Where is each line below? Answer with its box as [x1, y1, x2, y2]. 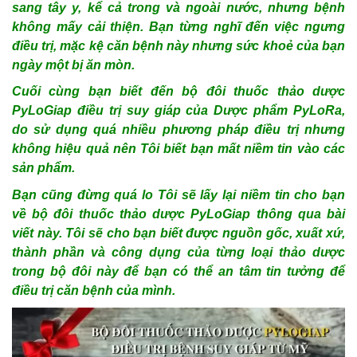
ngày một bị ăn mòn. [12, 57, 135, 72]
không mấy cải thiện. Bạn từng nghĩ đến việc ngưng [12, 19, 345, 33]
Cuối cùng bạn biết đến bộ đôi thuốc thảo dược [12, 84, 345, 99]
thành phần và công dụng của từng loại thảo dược [12, 245, 345, 259]
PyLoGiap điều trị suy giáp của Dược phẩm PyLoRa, [12, 104, 345, 118]
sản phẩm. [12, 161, 75, 175]
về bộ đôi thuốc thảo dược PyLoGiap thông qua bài [12, 206, 345, 221]
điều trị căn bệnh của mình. [12, 283, 175, 297]
